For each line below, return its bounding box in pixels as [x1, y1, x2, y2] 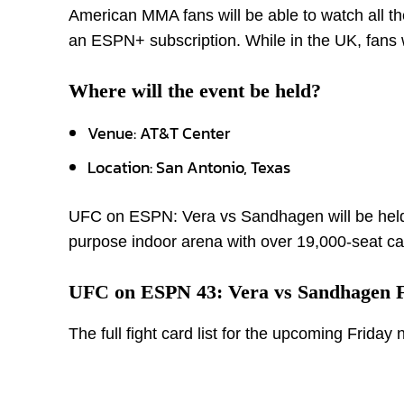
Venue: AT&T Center [87, 121, 230, 145]
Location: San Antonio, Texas [87, 155, 290, 179]
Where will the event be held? [69, 79, 321, 102]
